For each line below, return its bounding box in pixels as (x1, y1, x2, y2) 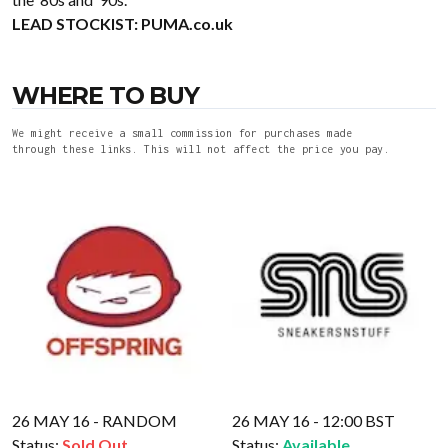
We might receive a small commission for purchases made (12, 127, 353, 139)
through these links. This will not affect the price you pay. (12, 143, 390, 155)
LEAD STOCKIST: (12, 14, 141, 33)
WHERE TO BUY (12, 81, 199, 110)
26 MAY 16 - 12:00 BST (232, 411, 395, 430)
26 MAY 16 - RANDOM (12, 411, 177, 430)
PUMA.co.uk (141, 14, 233, 33)
